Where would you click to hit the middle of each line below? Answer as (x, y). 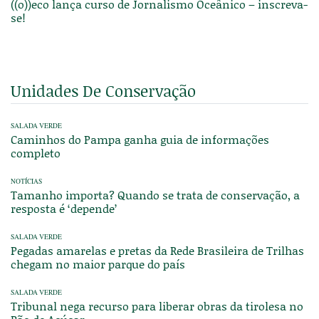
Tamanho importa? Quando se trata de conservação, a (155, 195)
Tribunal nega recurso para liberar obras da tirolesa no (157, 306)
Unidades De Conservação (103, 91)
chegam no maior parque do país (98, 264)
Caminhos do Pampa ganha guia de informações (140, 140)
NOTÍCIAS (26, 182)
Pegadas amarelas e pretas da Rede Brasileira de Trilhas (157, 251)
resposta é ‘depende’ (64, 209)
